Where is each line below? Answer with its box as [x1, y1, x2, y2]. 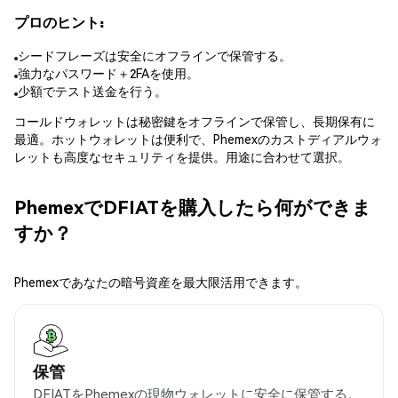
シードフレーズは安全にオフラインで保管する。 [18, 47, 291, 64]
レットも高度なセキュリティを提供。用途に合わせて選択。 [14, 148, 350, 165]
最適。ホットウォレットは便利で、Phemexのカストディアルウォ [14, 131, 382, 147]
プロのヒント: [14, 12, 104, 31]
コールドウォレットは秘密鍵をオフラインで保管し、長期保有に [14, 113, 375, 130]
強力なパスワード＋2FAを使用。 [18, 65, 199, 82]
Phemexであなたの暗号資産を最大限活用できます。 [14, 274, 307, 291]
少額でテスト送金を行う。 [18, 83, 167, 99]
